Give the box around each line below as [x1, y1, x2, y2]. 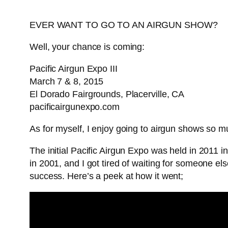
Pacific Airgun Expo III [30, 64, 118, 74]
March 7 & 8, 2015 [30, 76, 104, 87]
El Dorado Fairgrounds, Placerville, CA [30, 89, 185, 100]
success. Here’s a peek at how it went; [30, 171, 184, 182]
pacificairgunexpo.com [30, 102, 120, 112]
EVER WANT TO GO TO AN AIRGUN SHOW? [30, 20, 218, 31]
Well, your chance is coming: [30, 42, 145, 52]
